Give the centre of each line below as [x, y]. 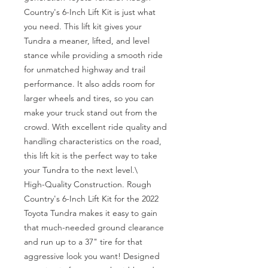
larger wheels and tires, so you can [89, 98]
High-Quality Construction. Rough [88, 184]
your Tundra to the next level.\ [81, 170]
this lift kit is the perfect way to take [91, 156]
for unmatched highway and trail [85, 69]
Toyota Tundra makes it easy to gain [91, 213]
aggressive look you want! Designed [92, 256]
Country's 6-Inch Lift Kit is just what [90, 12]
